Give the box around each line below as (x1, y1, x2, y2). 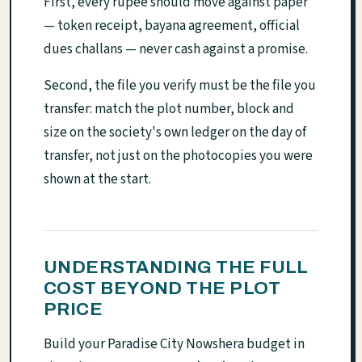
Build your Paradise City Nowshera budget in (44, 334, 305, 354)
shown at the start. (44, 169, 151, 189)
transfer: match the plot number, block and (44, 99, 294, 119)
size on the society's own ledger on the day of (44, 122, 306, 142)
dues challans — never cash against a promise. (44, 39, 308, 59)
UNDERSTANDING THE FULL (44, 256, 309, 277)
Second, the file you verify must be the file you (44, 75, 316, 95)
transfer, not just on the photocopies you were (44, 145, 313, 166)
